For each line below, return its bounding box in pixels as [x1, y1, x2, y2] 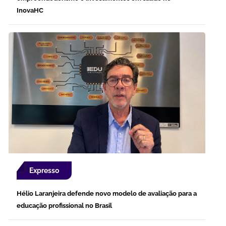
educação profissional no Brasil [17, 201, 112, 209]
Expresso [29, 166, 59, 175]
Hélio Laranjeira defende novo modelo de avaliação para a [17, 189, 197, 197]
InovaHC [17, 6, 43, 14]
